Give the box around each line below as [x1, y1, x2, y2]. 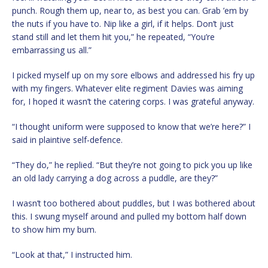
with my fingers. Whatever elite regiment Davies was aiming [12, 82, 243, 94]
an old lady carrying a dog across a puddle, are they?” [12, 172, 218, 184]
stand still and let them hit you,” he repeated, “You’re [12, 31, 215, 42]
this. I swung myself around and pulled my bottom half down [12, 210, 246, 222]
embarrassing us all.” [12, 44, 92, 56]
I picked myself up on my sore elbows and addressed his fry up [12, 69, 255, 81]
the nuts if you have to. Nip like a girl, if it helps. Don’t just [12, 17, 234, 29]
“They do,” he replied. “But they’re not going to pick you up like [12, 159, 252, 170]
